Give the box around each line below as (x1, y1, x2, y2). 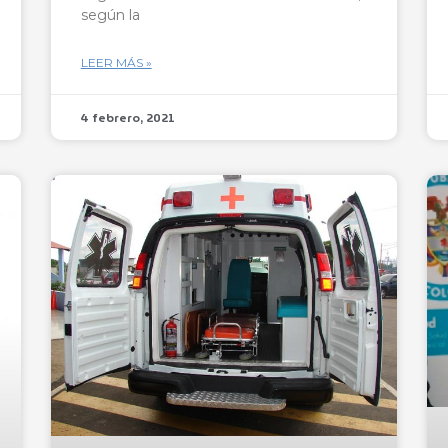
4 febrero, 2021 (80, 107, 175, 127)
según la (80, 5, 140, 24)
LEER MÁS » (80, 54, 152, 70)
